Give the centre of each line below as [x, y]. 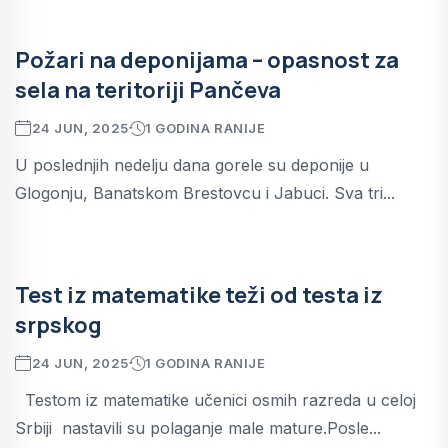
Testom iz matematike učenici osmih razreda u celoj [215, 399]
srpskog [58, 324]
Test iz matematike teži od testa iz [199, 294]
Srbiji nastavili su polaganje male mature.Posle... [198, 427]
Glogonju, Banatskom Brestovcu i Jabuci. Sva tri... [205, 192]
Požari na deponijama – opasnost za [207, 59]
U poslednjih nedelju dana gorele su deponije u [192, 164]
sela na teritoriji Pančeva [148, 89]
